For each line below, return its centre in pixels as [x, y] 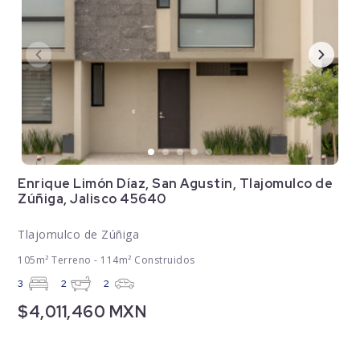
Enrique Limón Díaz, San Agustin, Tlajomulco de [176, 183]
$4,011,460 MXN [82, 311]
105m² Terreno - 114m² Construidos [106, 260]
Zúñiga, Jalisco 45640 [92, 198]
